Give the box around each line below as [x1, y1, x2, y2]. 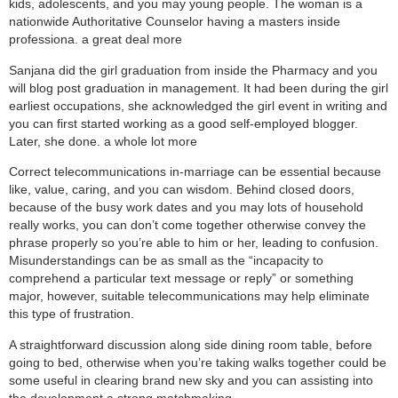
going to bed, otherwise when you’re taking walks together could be [9, 354, 386, 370]
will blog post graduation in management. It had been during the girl [9, 80, 388, 95]
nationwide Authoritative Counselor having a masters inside [9, 14, 340, 29]
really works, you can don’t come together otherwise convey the [9, 218, 366, 233]
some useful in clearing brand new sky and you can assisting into [9, 372, 373, 387]
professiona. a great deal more [9, 32, 182, 47]
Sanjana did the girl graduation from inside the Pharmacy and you [9, 62, 378, 77]
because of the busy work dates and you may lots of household [9, 200, 363, 215]
